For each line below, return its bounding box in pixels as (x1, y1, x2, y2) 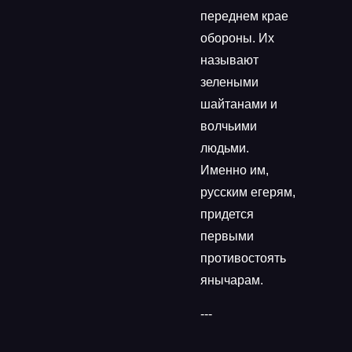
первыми (200, 229, 254, 243)
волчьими (200, 119, 257, 133)
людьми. (200, 141, 249, 155)
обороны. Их (200, 31, 274, 45)
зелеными (200, 75, 258, 89)
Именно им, (200, 163, 269, 177)
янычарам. (200, 273, 263, 287)
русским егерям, (200, 185, 295, 199)
